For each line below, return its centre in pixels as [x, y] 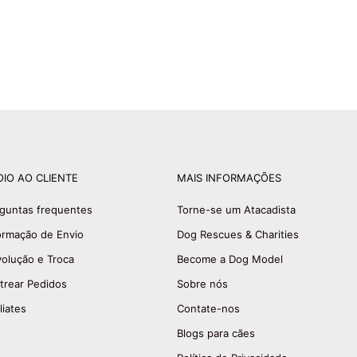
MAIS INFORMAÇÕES [229, 177]
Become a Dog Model [230, 259]
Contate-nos [208, 308]
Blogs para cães [216, 333]
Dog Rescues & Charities [238, 234]
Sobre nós [202, 283]
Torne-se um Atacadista [236, 209]
